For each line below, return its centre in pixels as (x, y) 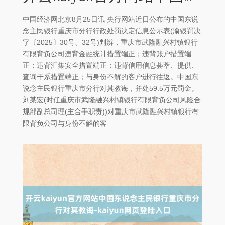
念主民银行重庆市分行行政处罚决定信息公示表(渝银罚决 (112, 31)
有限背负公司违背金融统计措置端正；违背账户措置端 (107, 54)
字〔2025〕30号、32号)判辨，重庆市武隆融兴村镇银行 (110, 42)
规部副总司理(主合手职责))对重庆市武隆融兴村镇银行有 (111, 112)
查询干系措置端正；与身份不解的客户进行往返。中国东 (110, 77)
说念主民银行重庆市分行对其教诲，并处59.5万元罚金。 (110, 89)
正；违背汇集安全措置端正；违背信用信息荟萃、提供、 (110, 66)
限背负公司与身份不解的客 (65, 123)
